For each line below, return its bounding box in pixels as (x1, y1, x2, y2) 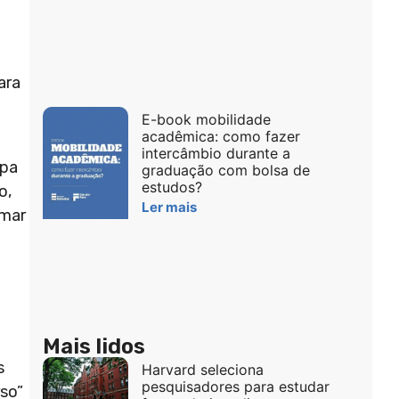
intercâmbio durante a (141, 144, 290, 163)
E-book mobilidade (141, 110, 271, 129)
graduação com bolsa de (141, 161, 310, 180)
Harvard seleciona (141, 360, 264, 379)
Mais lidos (42, 333, 145, 359)
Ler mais (141, 199, 197, 216)
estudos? (141, 178, 202, 197)
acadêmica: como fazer (141, 127, 300, 146)
